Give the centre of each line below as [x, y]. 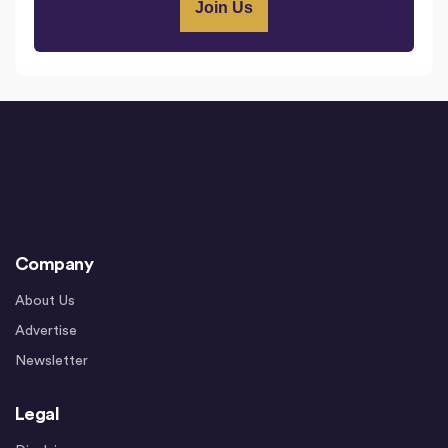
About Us [45, 301]
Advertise [46, 331]
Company [54, 264]
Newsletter [51, 361]
